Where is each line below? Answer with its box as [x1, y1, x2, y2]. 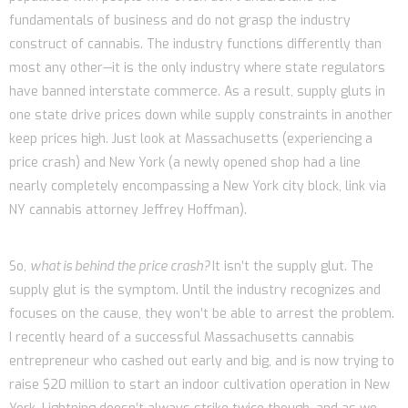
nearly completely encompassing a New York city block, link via [9, 177, 386, 195]
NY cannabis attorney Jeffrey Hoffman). [9, 200, 247, 219]
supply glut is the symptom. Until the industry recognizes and [9, 280, 381, 299]
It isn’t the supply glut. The [212, 257, 373, 275]
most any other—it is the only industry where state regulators [9, 58, 385, 76]
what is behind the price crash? [30, 257, 212, 275]
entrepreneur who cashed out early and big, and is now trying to [9, 352, 394, 370]
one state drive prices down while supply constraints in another [9, 106, 393, 124]
